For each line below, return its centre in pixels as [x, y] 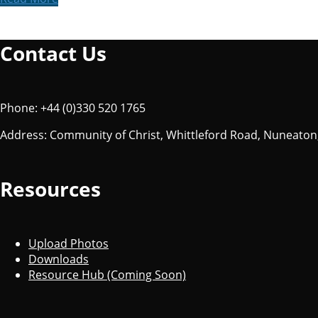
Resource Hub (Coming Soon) [107, 275]
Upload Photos [68, 244]
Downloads [59, 259]
